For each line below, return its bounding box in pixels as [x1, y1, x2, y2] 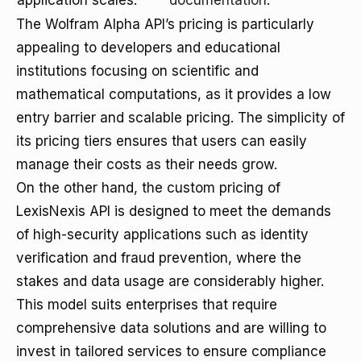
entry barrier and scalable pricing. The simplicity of [16, 110, 345, 126]
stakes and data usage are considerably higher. [16, 273, 324, 289]
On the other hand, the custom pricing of [16, 180, 280, 196]
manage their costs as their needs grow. [16, 156, 277, 172]
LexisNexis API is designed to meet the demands [16, 203, 331, 219]
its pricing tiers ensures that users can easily [16, 133, 307, 149]
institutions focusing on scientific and [16, 63, 259, 79]
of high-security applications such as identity [16, 226, 309, 243]
